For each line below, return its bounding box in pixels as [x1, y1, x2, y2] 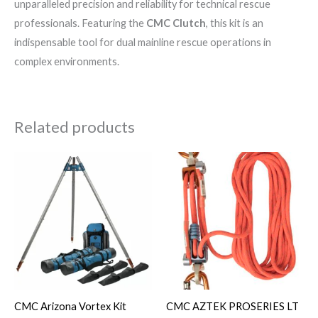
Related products [14, 116, 135, 136]
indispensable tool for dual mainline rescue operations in [14, 36, 271, 49]
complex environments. [14, 55, 119, 68]
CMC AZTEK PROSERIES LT [166, 300, 299, 312]
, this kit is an [206, 17, 263, 30]
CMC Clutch [146, 17, 206, 30]
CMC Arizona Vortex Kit [14, 300, 126, 312]
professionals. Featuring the [14, 17, 146, 30]
